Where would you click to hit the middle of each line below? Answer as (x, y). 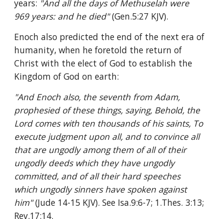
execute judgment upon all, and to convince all (107, 136)
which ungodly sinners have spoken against (101, 189)
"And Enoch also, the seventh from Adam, (97, 97)
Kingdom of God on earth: (67, 76)
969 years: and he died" (63, 16)
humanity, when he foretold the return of (98, 50)
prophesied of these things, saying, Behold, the (107, 110)
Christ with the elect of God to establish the (103, 63)
